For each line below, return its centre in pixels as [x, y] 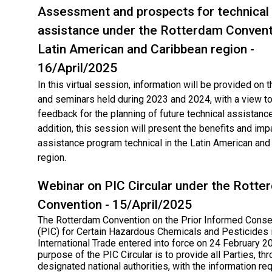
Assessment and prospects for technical [153, 11]
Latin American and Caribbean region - [146, 49]
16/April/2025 [77, 68]
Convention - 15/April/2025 [115, 204]
